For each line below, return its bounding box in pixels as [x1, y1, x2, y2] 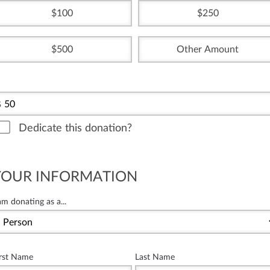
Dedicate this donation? [19, 122, 132, 133]
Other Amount [177, 44, 239, 54]
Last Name [135, 252, 175, 262]
